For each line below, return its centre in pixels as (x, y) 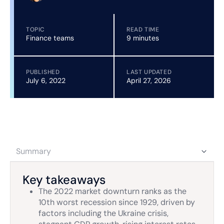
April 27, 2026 (149, 80)
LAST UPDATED (149, 72)
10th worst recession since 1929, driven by (117, 202)
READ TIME (143, 29)
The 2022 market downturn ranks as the (112, 191)
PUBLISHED (43, 72)
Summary (33, 151)
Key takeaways (64, 180)
